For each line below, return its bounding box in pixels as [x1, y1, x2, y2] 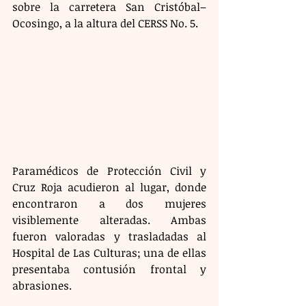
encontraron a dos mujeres [12, 195, 206, 211]
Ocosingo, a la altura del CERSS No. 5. [12, 16, 198, 31]
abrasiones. [12, 277, 72, 293]
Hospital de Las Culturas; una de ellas [12, 245, 206, 260]
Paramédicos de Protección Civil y [12, 163, 206, 178]
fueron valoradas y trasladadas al [12, 228, 206, 244]
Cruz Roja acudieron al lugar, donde [12, 179, 206, 195]
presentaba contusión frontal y [12, 261, 206, 277]
